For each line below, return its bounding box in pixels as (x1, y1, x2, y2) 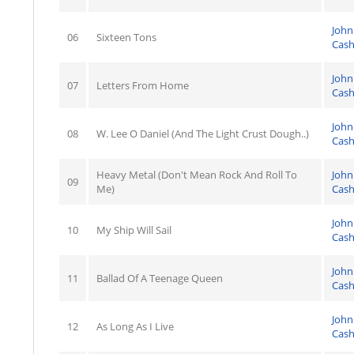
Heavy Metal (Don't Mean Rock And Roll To (96, 167, 297, 182)
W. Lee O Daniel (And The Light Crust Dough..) (96, 126, 309, 141)
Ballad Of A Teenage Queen (96, 270, 223, 285)
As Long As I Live (96, 318, 174, 333)
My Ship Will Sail (96, 222, 171, 237)
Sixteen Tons (96, 29, 156, 44)
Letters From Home (96, 77, 189, 92)
